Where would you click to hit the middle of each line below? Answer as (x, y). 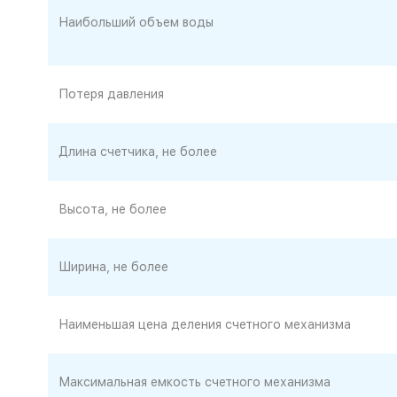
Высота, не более (112, 209)
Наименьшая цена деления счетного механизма (204, 324)
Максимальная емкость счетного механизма (194, 382)
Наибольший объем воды (136, 22)
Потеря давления (111, 94)
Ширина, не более (113, 267)
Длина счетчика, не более (137, 152)
